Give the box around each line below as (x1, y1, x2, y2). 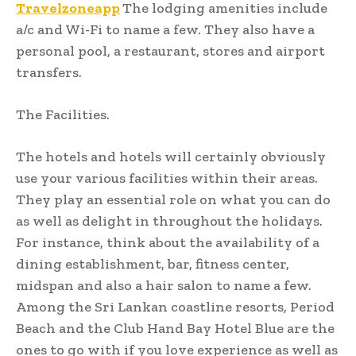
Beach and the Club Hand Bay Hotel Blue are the (16, 319, 335, 337)
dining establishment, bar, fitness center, (16, 254, 289, 273)
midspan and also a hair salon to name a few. (16, 276, 311, 294)
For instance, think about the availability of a (16, 233, 319, 251)
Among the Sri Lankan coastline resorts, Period (16, 297, 335, 315)
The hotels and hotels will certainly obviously (16, 147, 326, 165)
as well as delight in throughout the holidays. (16, 211, 323, 230)
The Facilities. (16, 105, 110, 123)
